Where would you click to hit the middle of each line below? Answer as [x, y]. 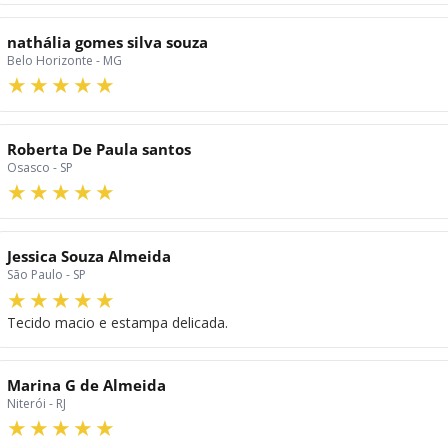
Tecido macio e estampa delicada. [117, 322]
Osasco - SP [40, 168]
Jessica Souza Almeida [89, 256]
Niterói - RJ [36, 403]
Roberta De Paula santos [99, 149]
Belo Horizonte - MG [64, 60]
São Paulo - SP [46, 275]
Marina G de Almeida [86, 384]
